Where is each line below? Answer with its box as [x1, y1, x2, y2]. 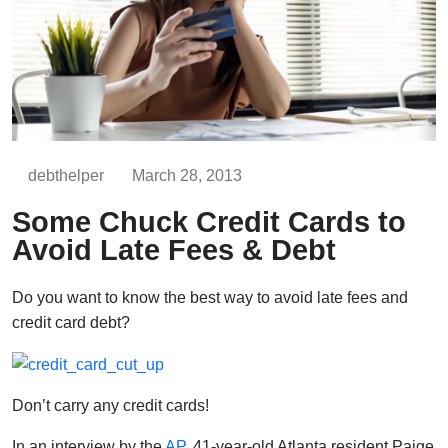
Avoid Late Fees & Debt [12, 233, 336, 266]
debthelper [28, 166, 104, 184]
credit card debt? [12, 313, 130, 331]
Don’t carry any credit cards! [12, 396, 209, 414]
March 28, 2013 [132, 166, 242, 184]
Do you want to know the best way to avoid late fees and [12, 288, 408, 306]
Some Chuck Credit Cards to [12, 205, 406, 238]
